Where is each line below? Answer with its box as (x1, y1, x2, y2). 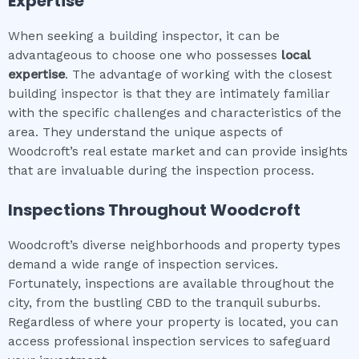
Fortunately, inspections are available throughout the (8, 276, 334, 292)
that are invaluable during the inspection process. (8, 163, 314, 179)
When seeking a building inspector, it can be (8, 29, 280, 44)
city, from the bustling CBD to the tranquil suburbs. (8, 296, 321, 311)
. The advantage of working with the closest (65, 67, 332, 83)
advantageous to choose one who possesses (8, 48, 281, 63)
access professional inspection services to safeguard (8, 334, 330, 349)
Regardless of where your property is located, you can (8, 315, 338, 330)
